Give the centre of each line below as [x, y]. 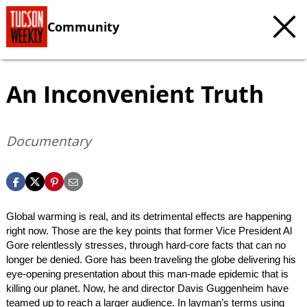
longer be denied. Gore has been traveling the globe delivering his [151, 259]
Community [83, 26]
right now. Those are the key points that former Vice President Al [149, 231]
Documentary [49, 141]
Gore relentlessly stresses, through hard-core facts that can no [146, 245]
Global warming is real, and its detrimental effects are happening [149, 216]
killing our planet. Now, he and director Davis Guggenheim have [147, 288]
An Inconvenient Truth [135, 94]
